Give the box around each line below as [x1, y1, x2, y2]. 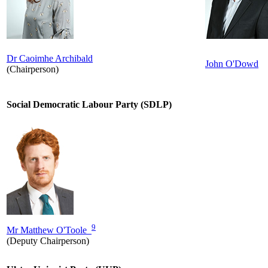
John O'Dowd [205, 58, 258, 69]
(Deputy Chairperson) [7, 236, 89, 246]
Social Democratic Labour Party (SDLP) [7, 99, 172, 110]
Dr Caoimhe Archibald [7, 53, 93, 63]
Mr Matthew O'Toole [7, 225, 92, 236]
